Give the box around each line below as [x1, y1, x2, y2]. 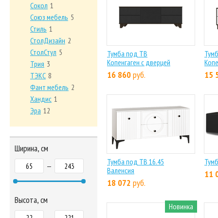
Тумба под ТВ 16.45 [107, 157, 164, 166]
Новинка [169, 201, 193, 211]
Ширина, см [15, 143, 48, 154]
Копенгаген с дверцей [107, 57, 170, 67]
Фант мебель [30, 82, 69, 92]
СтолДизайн [30, 36, 65, 45]
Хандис [30, 94, 52, 104]
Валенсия [107, 165, 134, 175]
